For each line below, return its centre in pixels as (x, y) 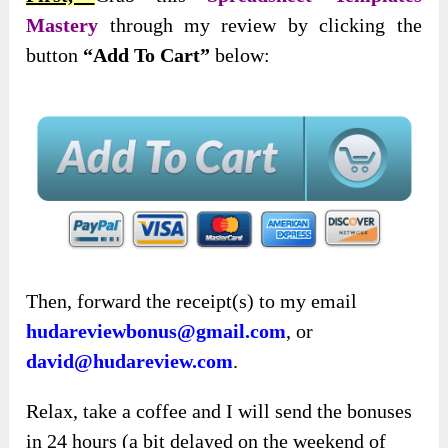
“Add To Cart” (147, 55)
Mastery (62, 25)
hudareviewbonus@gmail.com (156, 330)
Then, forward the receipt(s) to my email (192, 300)
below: (240, 55)
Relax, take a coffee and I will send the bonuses (219, 410)
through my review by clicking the (260, 25)
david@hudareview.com (130, 360)
